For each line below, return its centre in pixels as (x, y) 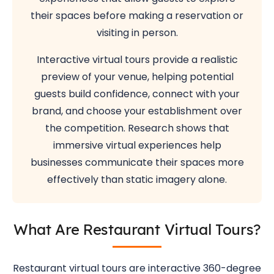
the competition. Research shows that (137, 128)
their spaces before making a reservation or (137, 16)
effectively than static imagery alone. (137, 180)
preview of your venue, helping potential (137, 77)
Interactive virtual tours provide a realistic (137, 60)
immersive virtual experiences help (137, 145)
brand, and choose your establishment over (137, 111)
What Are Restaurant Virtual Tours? (137, 229)
